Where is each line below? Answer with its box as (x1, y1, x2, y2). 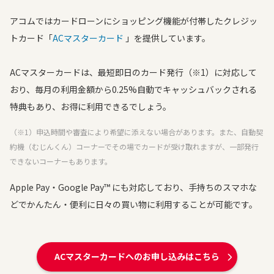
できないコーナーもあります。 (10, 156, 112, 166)
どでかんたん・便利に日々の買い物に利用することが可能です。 (10, 198, 257, 210)
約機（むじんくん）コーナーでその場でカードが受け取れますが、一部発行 (10, 141, 259, 152)
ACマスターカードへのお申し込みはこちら (54, 250, 220, 262)
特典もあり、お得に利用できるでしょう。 (10, 100, 171, 113)
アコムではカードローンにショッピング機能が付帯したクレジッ (10, 15, 257, 27)
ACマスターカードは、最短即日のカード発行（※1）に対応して (10, 66, 257, 78)
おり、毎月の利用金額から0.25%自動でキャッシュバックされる (10, 83, 257, 95)
